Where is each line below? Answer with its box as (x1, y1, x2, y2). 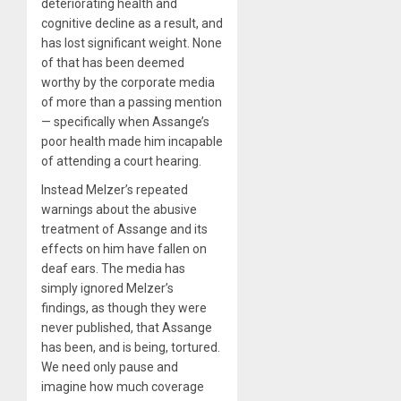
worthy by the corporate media (41, 74, 215, 90)
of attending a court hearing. (41, 153, 201, 168)
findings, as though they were (41, 300, 207, 315)
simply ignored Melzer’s (41, 280, 174, 295)
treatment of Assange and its (41, 221, 208, 236)
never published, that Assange (41, 320, 212, 335)
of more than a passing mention (41, 94, 222, 109)
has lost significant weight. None (41, 35, 222, 50)
